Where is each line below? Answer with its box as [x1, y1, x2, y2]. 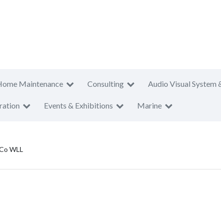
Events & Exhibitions [44, 101, 113, 110]
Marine [137, 101, 162, 110]
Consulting [87, 79, 124, 88]
